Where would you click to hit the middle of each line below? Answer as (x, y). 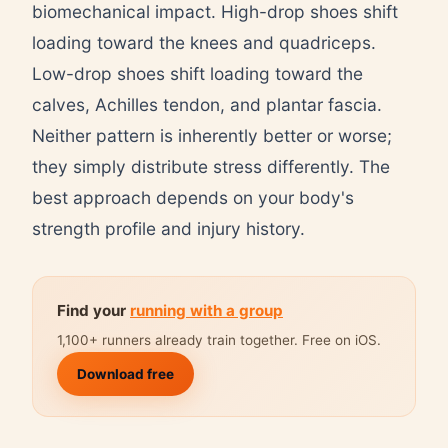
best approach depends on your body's (193, 197)
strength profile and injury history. (168, 228)
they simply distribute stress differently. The (211, 166)
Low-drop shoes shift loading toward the (197, 73)
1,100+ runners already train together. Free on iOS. (219, 339)
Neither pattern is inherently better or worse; (212, 135)
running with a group (206, 310)
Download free (125, 373)
